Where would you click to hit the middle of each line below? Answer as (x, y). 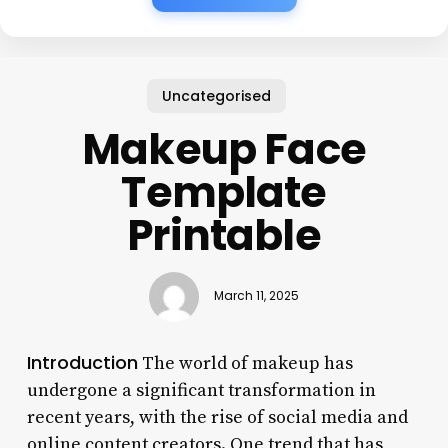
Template (224, 192)
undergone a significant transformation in (201, 390)
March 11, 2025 (256, 296)
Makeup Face (224, 149)
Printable (224, 235)
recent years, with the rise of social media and (217, 417)
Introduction (82, 362)
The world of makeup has (245, 363)
